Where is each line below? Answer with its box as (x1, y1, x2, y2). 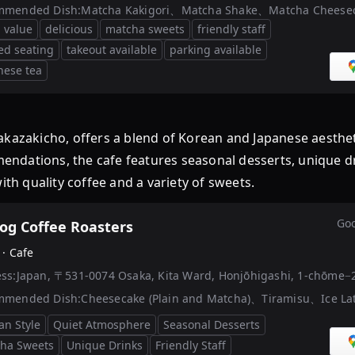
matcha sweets (105, 21, 185, 36)
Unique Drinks (67, 338, 143, 353)
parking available (170, 42, 261, 57)
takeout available (67, 42, 157, 57)
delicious (45, 21, 93, 36)
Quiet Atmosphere (53, 317, 151, 332)
